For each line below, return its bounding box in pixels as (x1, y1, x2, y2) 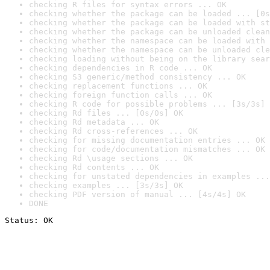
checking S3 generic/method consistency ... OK (29, 72, 246, 81)
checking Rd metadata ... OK (29, 118, 159, 127)
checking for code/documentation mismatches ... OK (29, 145, 265, 154)
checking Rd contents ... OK (29, 163, 159, 172)
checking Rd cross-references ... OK (29, 127, 198, 136)
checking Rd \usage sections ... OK (29, 154, 193, 163)
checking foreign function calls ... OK (29, 90, 212, 99)
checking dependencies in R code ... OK (29, 63, 212, 72)
